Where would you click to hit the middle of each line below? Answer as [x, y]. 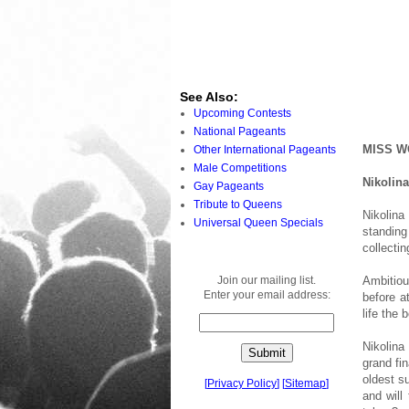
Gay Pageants [229, 186]
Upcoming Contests [242, 113]
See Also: [209, 96]
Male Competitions [240, 168]
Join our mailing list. [267, 280]
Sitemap [305, 383]
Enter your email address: [267, 294]
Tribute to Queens [238, 204]
